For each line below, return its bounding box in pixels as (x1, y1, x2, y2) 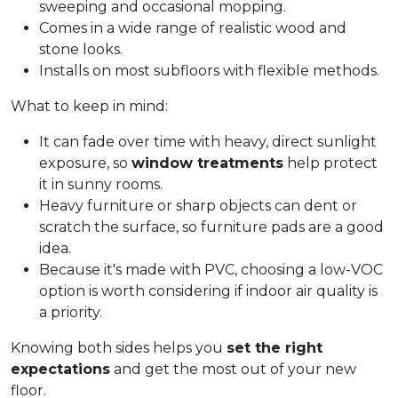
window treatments (131, 155, 283, 171)
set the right (227, 339, 322, 356)
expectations (11, 361, 110, 378)
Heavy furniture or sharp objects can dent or (39, 197, 357, 214)
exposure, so (39, 155, 131, 171)
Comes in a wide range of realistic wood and (39, 20, 346, 36)
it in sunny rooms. (39, 176, 163, 193)
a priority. (39, 304, 102, 321)
